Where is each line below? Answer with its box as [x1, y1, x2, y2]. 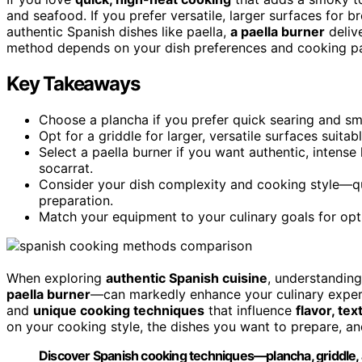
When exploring [6, 269, 106, 286]
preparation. [39, 192, 113, 208]
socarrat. [39, 159, 93, 176]
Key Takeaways [6, 71, 140, 95]
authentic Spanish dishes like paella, [6, 23, 230, 40]
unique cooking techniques [33, 301, 204, 318]
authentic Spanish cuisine [106, 269, 267, 286]
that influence [204, 301, 296, 318]
